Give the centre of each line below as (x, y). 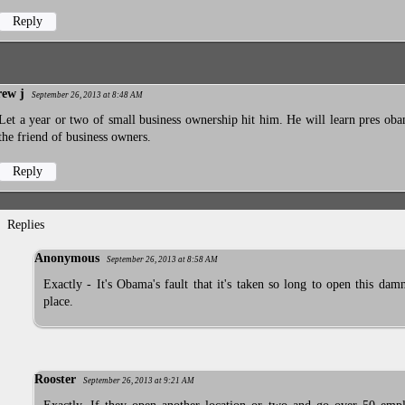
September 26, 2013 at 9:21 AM (139, 381)
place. (58, 301)
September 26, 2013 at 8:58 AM (162, 259)
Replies (26, 225)
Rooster (55, 380)
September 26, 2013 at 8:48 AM (87, 95)
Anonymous (67, 258)
